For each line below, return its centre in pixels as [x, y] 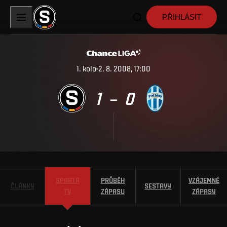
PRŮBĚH [113, 180]
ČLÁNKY [22, 186]
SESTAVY [158, 186]
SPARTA [67, 180]
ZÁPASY [204, 191]
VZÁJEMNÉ [204, 180]
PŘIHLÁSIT [182, 17]
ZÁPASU [113, 191]
